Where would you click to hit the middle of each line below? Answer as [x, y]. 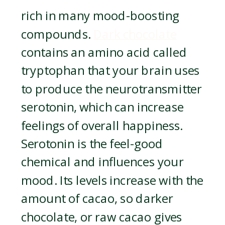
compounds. [58, 34]
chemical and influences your [102, 162]
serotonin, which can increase [102, 107]
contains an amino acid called [104, 52]
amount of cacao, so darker [97, 199]
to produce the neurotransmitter [111, 89]
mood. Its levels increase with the [112, 181]
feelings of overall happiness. [102, 126]
